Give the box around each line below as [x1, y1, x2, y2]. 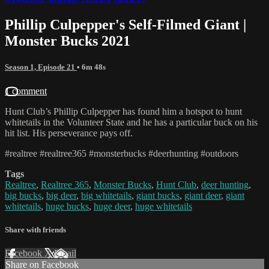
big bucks [5, 190, 41, 201]
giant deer [184, 190, 221, 201]
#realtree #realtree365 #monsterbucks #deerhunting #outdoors [5, 148, 238, 159]
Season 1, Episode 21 [5, 62, 77, 72]
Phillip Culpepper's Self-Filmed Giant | [5, 17, 246, 33]
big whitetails [81, 190, 131, 201]
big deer [46, 190, 76, 201]
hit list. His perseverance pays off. [5, 127, 133, 138]
